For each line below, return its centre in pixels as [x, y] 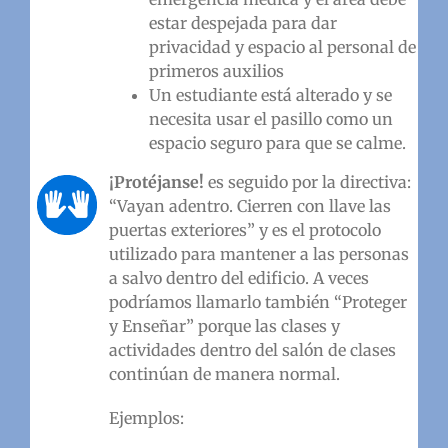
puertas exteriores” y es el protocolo [244, 229]
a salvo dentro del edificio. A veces [238, 277]
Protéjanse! [160, 181]
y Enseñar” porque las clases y [224, 325]
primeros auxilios [216, 70]
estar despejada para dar [242, 22]
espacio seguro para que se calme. [277, 142]
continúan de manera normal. [224, 373]
